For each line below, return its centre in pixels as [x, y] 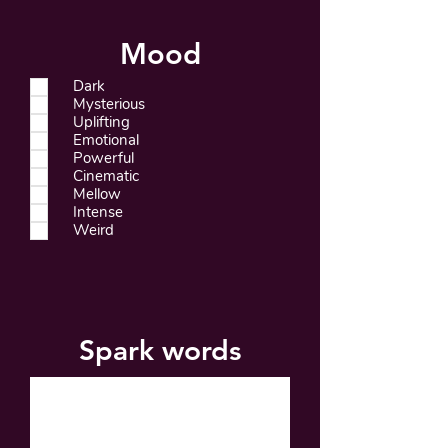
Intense [98, 212]
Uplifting [101, 122]
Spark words [160, 349]
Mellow [97, 194]
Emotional [106, 140]
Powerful [103, 158]
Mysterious [109, 104]
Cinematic [106, 176]
